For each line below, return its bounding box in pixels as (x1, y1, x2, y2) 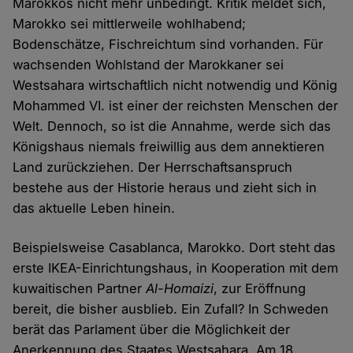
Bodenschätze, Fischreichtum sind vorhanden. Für (13, 36, 324, 53)
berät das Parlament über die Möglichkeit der (13, 321, 291, 338)
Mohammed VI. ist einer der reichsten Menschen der (13, 98, 339, 114)
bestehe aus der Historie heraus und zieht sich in (13, 180, 318, 196)
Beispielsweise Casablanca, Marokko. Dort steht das (13, 240, 336, 256)
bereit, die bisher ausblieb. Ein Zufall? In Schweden (13, 301, 329, 318)
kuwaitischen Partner (13, 281, 147, 297)
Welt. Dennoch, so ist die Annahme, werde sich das (13, 118, 332, 135)
